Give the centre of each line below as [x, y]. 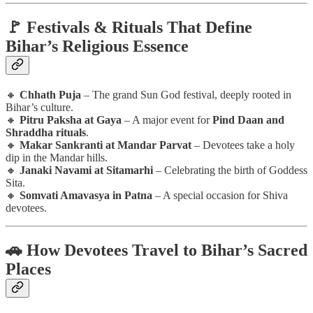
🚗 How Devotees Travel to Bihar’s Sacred [156, 250]
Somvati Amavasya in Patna [86, 195]
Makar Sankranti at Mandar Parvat [105, 145]
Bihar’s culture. [39, 107]
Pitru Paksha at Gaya [71, 119]
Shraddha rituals [46, 132]
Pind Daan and [248, 119]
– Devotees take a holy [243, 145]
